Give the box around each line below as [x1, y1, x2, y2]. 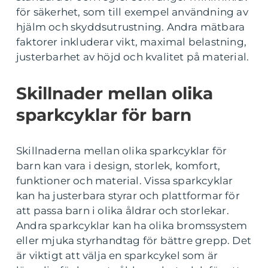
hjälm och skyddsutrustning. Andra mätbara [16, 20, 245, 33]
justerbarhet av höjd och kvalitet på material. [16, 50, 249, 63]
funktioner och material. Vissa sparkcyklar [16, 174, 233, 187]
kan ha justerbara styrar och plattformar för [16, 189, 240, 202]
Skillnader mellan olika [16, 83, 213, 103]
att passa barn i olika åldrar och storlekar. [16, 204, 229, 217]
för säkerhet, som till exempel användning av [16, 5, 248, 18]
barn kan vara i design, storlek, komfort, [16, 159, 221, 172]
